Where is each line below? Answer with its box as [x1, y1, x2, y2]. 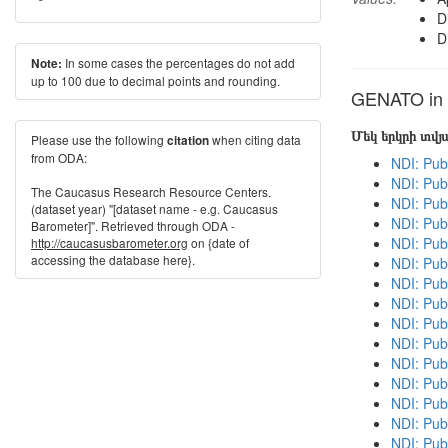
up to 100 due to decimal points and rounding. [31, 72, 280, 89]
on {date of [188, 234, 249, 251]
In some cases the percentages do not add [62, 54, 295, 71]
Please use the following [31, 131, 167, 148]
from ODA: [31, 149, 87, 166]
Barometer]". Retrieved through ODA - [31, 217, 235, 234]
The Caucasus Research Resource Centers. [31, 183, 271, 200]
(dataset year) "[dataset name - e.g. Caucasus [31, 200, 278, 217]
